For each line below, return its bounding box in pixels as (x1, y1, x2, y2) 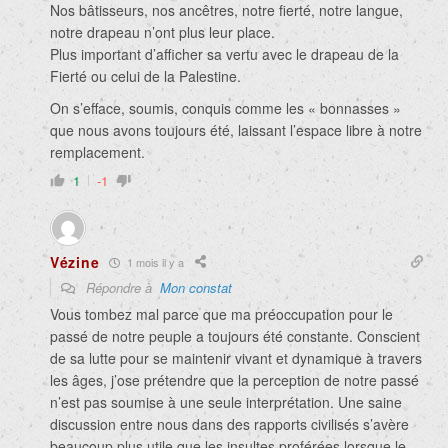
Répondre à (82, 278, 160, 298)
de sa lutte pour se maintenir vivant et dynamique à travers (50, 348, 422, 369)
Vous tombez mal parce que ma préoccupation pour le (50, 304, 393, 325)
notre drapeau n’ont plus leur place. (50, 22, 275, 43)
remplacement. (50, 142, 145, 163)
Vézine (50, 252, 100, 273)
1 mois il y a (124, 253, 185, 270)
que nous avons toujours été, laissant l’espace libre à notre (50, 120, 422, 141)
